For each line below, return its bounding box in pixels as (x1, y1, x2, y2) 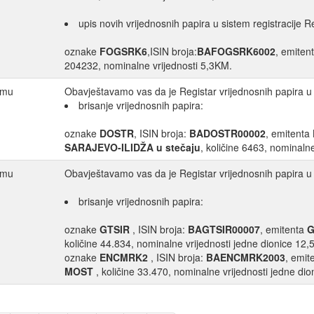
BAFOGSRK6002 (197, 44, 275, 59)
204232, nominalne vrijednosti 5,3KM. (64, 58, 232, 73)
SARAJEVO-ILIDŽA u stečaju (64, 140, 200, 155)
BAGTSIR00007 (188, 222, 260, 237)
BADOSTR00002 (189, 126, 266, 141)
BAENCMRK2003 (206, 250, 285, 265)
